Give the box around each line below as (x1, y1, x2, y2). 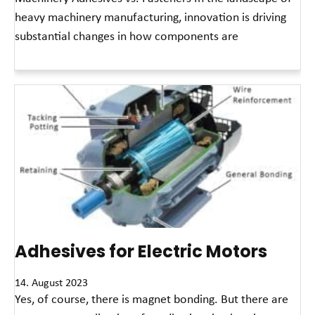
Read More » (15, 57, 62, 67)
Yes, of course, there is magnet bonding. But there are (15, 290, 288, 307)
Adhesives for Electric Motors (15, 240, 267, 263)
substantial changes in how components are (15, 27, 238, 44)
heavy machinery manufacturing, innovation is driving (15, 8, 286, 25)
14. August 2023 (15, 275, 88, 290)
